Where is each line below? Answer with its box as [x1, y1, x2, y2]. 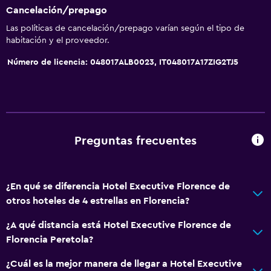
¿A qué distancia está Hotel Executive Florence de [6, 220, 231, 230]
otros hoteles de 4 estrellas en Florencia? [6, 195, 189, 206]
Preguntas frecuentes [74, 135, 197, 148]
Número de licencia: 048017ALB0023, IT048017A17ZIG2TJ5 [7, 57, 238, 67]
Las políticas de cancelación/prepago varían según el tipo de [6, 24, 244, 33]
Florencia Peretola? [6, 234, 93, 244]
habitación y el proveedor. [6, 36, 109, 45]
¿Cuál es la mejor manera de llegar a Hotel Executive [6, 258, 242, 269]
